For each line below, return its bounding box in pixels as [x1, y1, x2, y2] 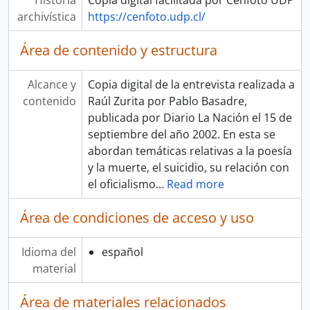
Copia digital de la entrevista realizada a [87, 77, 295, 92]
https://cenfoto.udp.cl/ [87, 9, 206, 24]
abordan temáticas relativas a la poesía [87, 143, 292, 158]
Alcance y [27, 77, 76, 92]
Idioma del [21, 244, 76, 259]
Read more [166, 176, 224, 192]
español [101, 244, 143, 259]
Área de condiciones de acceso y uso [20, 208, 254, 227]
